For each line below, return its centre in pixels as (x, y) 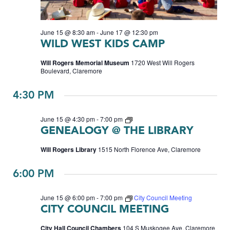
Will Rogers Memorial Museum (86, 62)
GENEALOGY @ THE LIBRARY (117, 131)
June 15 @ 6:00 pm (68, 197)
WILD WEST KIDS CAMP (103, 44)
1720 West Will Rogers (163, 62)
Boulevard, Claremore (71, 70)
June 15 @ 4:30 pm (68, 119)
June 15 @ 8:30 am (68, 32)
